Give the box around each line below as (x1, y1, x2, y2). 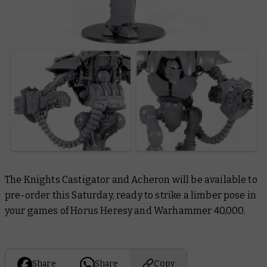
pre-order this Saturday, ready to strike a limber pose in (5, 189, 257, 201)
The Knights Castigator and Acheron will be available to (5, 173, 257, 185)
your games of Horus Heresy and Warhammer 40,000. (5, 204, 246, 216)
